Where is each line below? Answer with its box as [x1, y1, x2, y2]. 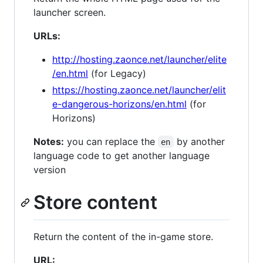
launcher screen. [33, 6, 106, 18]
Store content [33, 190, 157, 214]
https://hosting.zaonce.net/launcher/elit [52, 83, 226, 96]
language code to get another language [33, 149, 210, 161]
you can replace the [64, 135, 158, 147]
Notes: [33, 135, 64, 147]
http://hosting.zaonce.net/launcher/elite [52, 53, 227, 65]
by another [173, 135, 228, 147]
